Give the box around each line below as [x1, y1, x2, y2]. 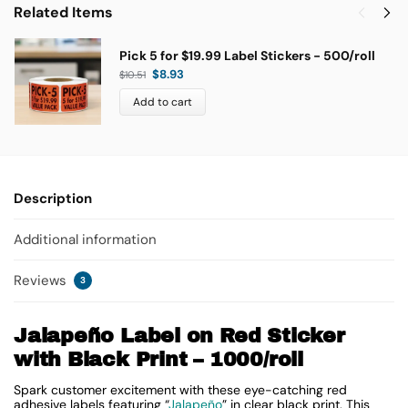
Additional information [14, 229, 157, 249]
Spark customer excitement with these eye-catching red [14, 382, 347, 399]
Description [14, 189, 92, 208]
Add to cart [133, 95, 192, 110]
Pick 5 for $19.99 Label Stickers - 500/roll [119, 47, 375, 65]
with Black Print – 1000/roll [14, 349, 303, 372]
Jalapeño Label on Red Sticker [14, 325, 345, 348]
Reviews [14, 271, 70, 291]
